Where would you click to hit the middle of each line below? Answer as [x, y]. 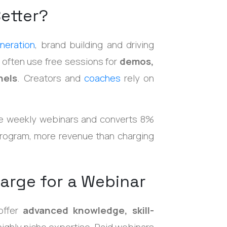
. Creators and [51, 78]
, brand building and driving [95, 44]
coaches [102, 78]
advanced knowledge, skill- [89, 210]
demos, [137, 61]
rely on [137, 78]
